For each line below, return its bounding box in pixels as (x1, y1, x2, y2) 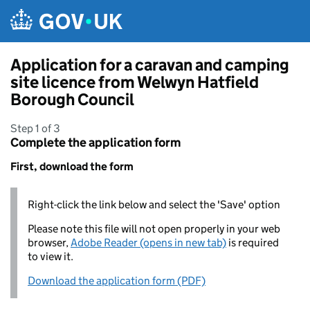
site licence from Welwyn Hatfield (10, 72, 259, 92)
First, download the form (10, 160, 134, 173)
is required (226, 236, 279, 249)
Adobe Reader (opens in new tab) (71, 236, 226, 249)
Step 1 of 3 (10, 122, 60, 135)
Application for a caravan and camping (10, 55, 289, 75)
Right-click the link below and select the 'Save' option (28, 198, 280, 211)
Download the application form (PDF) (28, 274, 206, 287)
